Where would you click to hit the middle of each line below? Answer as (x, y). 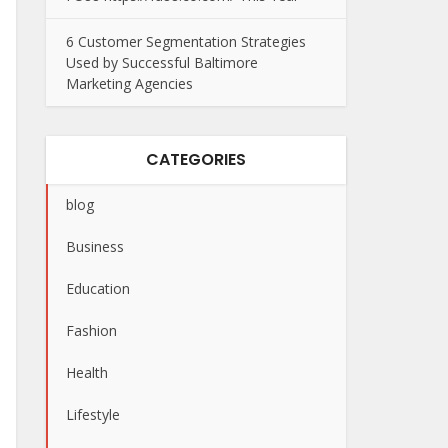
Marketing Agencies (129, 83)
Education (98, 288)
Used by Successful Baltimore (162, 62)
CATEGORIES (196, 159)
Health (87, 372)
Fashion (91, 330)
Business (95, 246)
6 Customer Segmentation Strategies (186, 41)
